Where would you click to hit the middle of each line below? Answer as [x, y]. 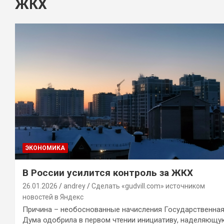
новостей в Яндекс [53, 197]
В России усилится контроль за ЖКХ [108, 172]
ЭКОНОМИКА [45, 148]
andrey [74, 186]
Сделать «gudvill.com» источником [148, 186]
